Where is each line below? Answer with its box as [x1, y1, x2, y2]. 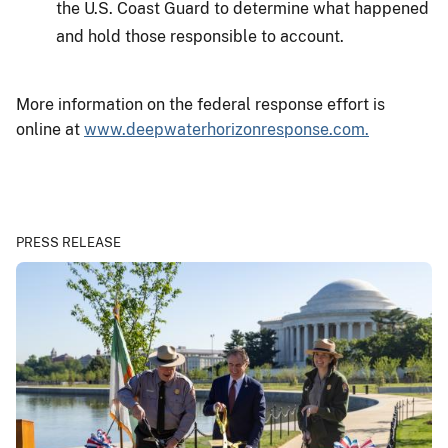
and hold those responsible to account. [56, 26, 344, 46]
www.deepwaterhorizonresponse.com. [84, 119, 369, 139]
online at [16, 119, 84, 139]
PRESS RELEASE [16, 234, 121, 250]
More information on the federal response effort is [16, 94, 385, 114]
